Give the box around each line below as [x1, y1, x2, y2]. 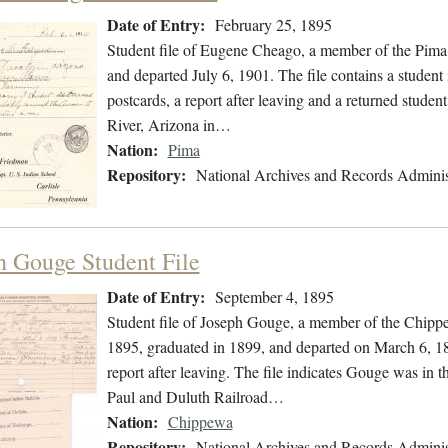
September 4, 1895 [214, 286, 334, 308]
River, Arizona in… [106, 114, 231, 136]
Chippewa [167, 411, 233, 433]
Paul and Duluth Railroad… [106, 386, 284, 408]
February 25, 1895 [214, 14, 332, 36]
